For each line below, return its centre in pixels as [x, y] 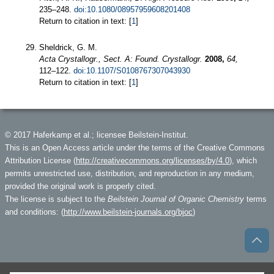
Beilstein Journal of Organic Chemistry [176, 199]
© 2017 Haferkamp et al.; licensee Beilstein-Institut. [97, 135]
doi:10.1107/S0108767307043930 [132, 70]
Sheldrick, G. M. [68, 47]
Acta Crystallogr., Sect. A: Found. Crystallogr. [121, 59]
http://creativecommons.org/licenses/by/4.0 [153, 160]
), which [243, 160]
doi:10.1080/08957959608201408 [132, 9]
